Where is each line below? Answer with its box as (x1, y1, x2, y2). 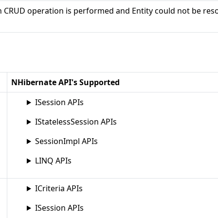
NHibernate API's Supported (11, 77, 120, 88)
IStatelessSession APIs (35, 116, 117, 127)
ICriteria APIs (35, 183, 83, 194)
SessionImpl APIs (35, 136, 98, 146)
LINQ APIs (35, 155, 72, 166)
